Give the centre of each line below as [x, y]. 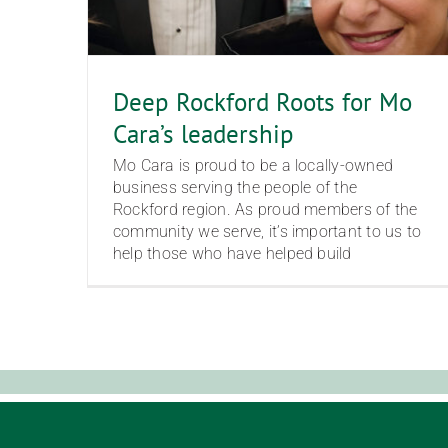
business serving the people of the [235, 187]
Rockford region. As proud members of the [265, 209]
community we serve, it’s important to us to [267, 231]
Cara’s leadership [203, 133]
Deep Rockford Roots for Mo [262, 101]
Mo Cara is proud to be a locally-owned [253, 165]
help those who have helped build [232, 253]
